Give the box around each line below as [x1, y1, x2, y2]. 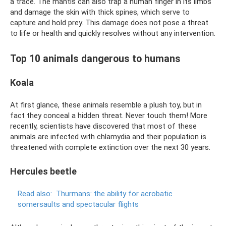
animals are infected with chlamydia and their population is [10, 132, 206, 141]
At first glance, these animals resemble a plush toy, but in [10, 100, 202, 109]
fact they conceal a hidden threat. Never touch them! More [10, 111, 207, 120]
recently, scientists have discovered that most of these [10, 122, 197, 131]
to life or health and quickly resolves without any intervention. [10, 28, 215, 38]
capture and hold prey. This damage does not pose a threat [10, 18, 208, 27]
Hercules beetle [10, 166, 77, 177]
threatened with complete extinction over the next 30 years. [10, 143, 210, 152]
